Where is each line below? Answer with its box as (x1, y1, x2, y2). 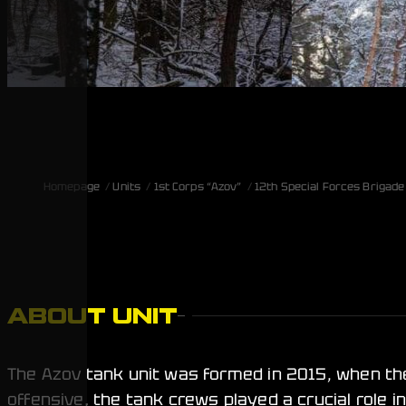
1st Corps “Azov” (153, 179, 242, 194)
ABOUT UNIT (7, 304, 178, 327)
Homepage (43, 179, 100, 194)
